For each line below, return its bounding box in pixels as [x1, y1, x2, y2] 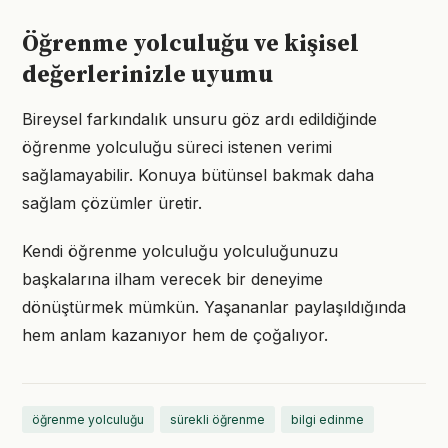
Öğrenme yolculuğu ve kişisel [22, 29, 359, 59]
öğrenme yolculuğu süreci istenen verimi [22, 137, 332, 157]
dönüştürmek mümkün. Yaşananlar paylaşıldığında [22, 297, 406, 317]
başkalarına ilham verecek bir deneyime [22, 269, 323, 289]
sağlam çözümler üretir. [22, 193, 202, 213]
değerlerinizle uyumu [22, 60, 273, 90]
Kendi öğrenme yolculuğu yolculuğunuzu [22, 241, 338, 261]
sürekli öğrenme [170, 412, 265, 427]
